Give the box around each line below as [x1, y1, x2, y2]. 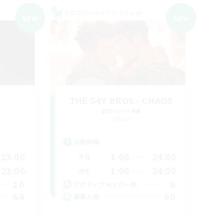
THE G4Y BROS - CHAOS [69, 94, 173, 107]
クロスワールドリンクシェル [64, 8, 141, 16]
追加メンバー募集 [101, 107, 141, 114]
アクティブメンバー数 [74, 179, 137, 189]
